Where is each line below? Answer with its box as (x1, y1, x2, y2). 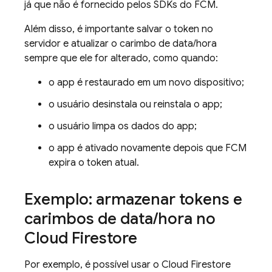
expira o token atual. (49, 157, 139, 169)
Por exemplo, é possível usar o (24, 259, 161, 271)
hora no (158, 209, 216, 228)
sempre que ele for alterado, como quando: (24, 52, 218, 64)
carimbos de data (24, 209, 153, 228)
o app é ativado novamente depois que (49, 142, 225, 154)
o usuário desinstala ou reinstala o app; (49, 98, 222, 110)
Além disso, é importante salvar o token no (24, 23, 213, 35)
